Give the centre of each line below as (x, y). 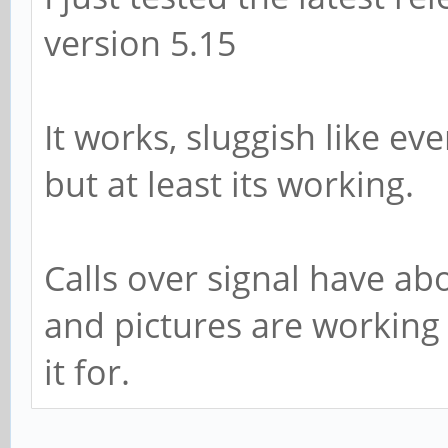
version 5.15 (140, 42)
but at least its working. (229, 183)
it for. (87, 371)
